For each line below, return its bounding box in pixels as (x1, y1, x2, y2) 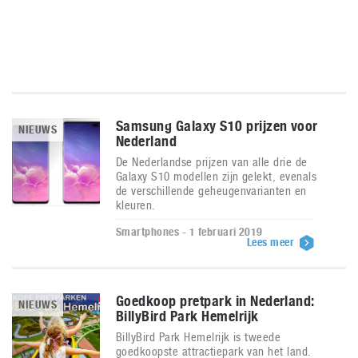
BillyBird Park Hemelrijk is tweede (116, 330, 281, 344)
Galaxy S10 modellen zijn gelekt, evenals (116, 169, 317, 183)
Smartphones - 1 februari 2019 (116, 225, 263, 238)
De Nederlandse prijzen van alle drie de (116, 155, 308, 169)
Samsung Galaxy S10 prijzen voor (116, 117, 318, 134)
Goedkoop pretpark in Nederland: (116, 292, 315, 309)
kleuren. (116, 198, 156, 212)
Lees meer (246, 236, 297, 249)
